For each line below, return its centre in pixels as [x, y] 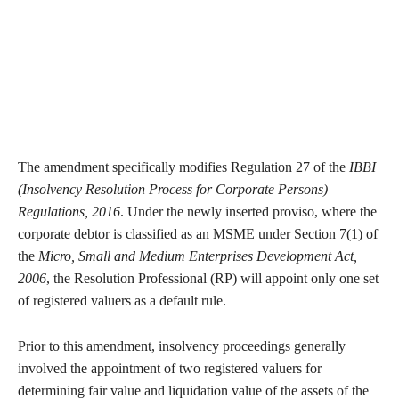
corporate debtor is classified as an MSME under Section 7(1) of [198, 234]
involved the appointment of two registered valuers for [170, 369]
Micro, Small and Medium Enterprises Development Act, [198, 256]
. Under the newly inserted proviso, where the [248, 212]
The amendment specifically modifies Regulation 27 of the [183, 167]
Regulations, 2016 [69, 212]
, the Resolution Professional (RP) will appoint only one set [212, 279]
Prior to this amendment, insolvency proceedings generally [182, 346]
